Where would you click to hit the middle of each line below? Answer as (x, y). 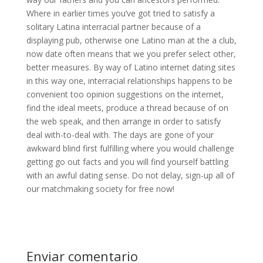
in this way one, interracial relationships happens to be (129, 81)
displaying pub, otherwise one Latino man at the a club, (131, 40)
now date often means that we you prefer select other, (131, 54)
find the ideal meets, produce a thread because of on (127, 108)
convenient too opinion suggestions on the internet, (125, 94)
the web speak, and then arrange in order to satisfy (123, 121)
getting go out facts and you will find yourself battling (127, 162)
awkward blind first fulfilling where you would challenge (130, 148)
